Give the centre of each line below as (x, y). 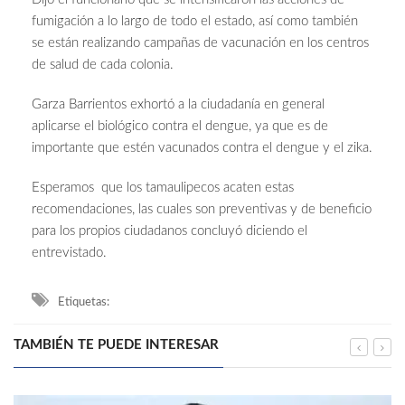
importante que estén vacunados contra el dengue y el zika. (202, 148)
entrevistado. (69, 253)
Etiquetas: (84, 303)
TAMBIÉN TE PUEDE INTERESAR (116, 345)
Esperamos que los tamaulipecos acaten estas (163, 188)
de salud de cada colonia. (103, 65)
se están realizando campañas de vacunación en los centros (200, 43)
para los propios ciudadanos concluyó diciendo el (170, 231)
